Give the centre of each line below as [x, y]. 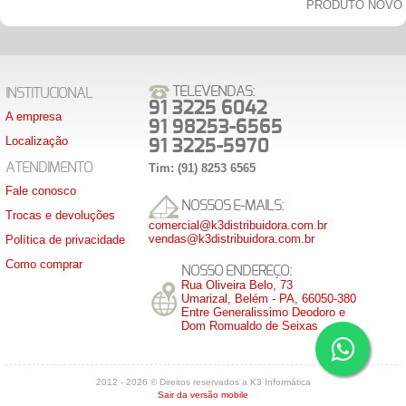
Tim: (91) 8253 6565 [202, 169]
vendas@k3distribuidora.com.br [232, 239]
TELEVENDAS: [213, 92]
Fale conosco [41, 191]
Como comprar [44, 265]
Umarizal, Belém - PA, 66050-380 [269, 299]
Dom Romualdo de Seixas [250, 326]
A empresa [34, 117]
